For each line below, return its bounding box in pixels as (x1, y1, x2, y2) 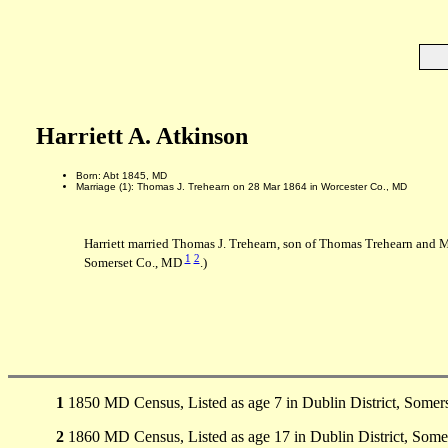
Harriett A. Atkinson (35, 123, 248, 149)
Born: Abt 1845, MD (75, 169, 167, 181)
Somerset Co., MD (83, 255, 185, 271)
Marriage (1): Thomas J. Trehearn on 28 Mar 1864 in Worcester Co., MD (75, 180, 407, 192)
